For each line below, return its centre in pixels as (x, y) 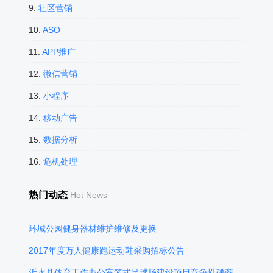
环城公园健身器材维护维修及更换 (92, 229)
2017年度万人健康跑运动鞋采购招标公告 (106, 250)
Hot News (88, 195)
